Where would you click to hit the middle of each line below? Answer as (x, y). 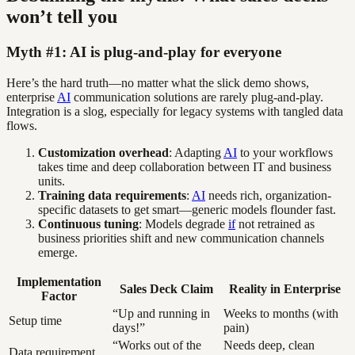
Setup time (35, 320)
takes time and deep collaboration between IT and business (185, 166)
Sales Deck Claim (166, 288)
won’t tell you (62, 17)
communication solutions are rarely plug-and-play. (197, 97)
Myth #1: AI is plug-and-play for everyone (144, 52)
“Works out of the (157, 345)
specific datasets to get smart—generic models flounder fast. (187, 209)
